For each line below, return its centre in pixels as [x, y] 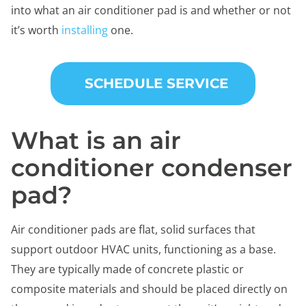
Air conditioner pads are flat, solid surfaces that [133, 229]
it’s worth [36, 30]
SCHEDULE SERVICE [156, 83]
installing [85, 30]
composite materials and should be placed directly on [149, 289]
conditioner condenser [152, 167]
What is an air [96, 140]
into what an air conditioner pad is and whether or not [151, 10]
